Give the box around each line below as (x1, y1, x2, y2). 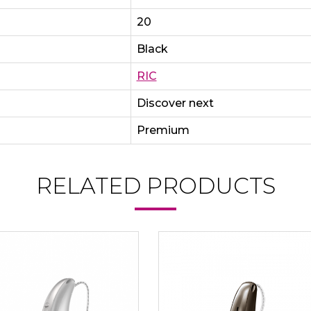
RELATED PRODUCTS (35, 171, 276, 199)
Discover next (136, 96, 214, 110)
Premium (136, 123, 190, 137)
